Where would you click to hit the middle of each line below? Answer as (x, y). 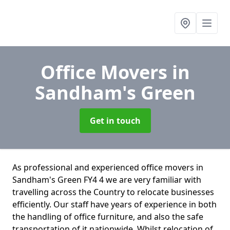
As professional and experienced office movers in (108, 167)
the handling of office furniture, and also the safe (108, 217)
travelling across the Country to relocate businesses (113, 192)
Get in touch (115, 121)
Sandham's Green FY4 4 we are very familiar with (107, 180)
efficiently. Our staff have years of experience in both (114, 204)
